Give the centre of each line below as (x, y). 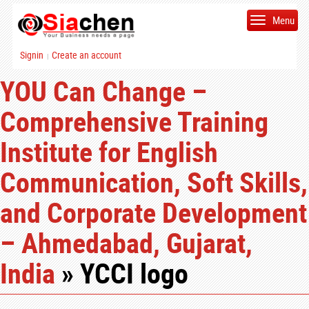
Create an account (86, 55)
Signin (31, 55)
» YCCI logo (122, 273)
